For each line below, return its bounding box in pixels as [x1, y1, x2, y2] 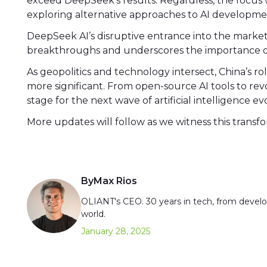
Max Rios [94, 175, 138, 187]
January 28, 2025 [81, 226, 151, 237]
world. [81, 209, 106, 220]
